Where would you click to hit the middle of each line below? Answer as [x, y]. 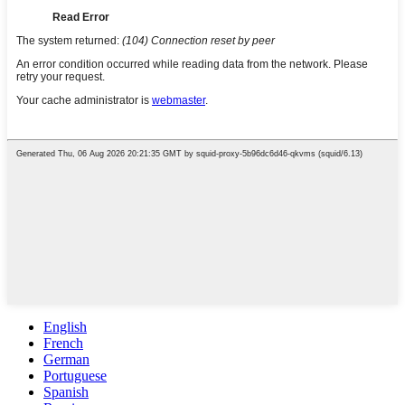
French [63, 343]
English [65, 326]
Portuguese [75, 375]
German [66, 359]
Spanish [66, 391]
